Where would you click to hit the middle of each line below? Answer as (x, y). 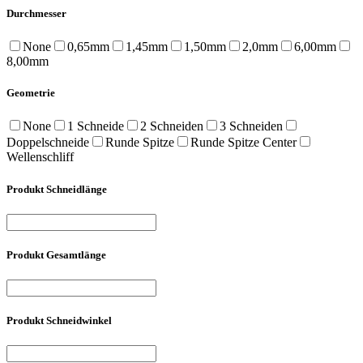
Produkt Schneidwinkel (59, 321)
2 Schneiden (172, 126)
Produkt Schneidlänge (57, 189)
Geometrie (31, 93)
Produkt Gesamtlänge (56, 254)
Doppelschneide (48, 143)
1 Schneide (96, 126)
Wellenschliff (40, 157)
